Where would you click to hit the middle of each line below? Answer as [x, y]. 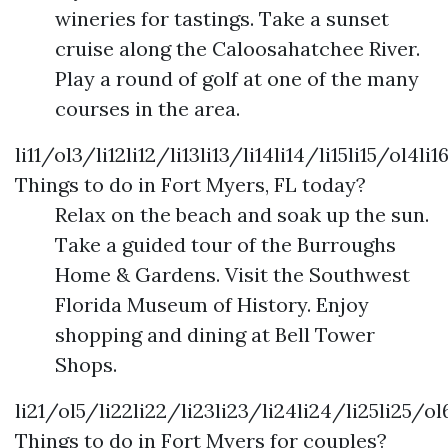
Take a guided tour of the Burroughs [225, 244]
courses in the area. [147, 108]
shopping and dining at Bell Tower [215, 334]
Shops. [86, 364]
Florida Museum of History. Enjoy [212, 304]
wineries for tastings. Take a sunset [222, 18]
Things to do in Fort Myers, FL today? [190, 184]
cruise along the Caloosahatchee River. [237, 48]
